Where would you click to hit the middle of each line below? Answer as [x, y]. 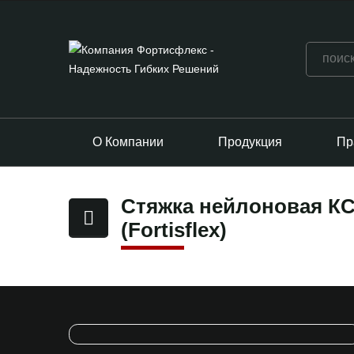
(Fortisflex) [174, 230]
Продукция [250, 142]
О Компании [128, 142]
